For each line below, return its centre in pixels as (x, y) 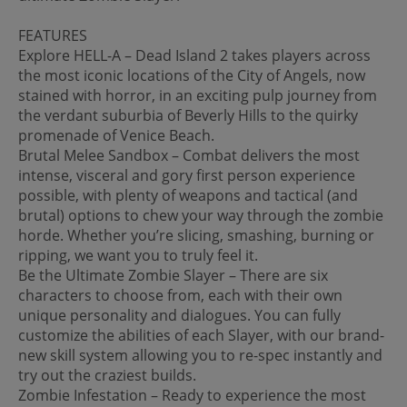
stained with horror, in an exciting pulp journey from (198, 95)
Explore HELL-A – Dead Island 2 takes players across (194, 55)
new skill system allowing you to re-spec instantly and (200, 355)
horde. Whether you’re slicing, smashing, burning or (196, 235)
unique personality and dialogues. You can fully (179, 315)
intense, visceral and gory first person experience (187, 175)
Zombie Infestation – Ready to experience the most (192, 395)
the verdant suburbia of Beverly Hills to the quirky (188, 115)
